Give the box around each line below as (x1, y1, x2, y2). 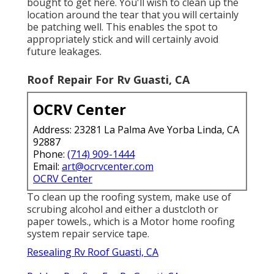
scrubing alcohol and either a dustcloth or (27, 202, 218, 216)
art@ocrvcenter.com (62, 159, 154, 173)
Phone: (33, 147, 67, 161)
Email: (33, 159, 62, 173)
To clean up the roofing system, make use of (27, 190, 231, 204)
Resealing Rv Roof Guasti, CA (27, 245, 158, 259)
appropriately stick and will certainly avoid (27, 32, 218, 46)
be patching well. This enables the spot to (27, 20, 218, 34)
